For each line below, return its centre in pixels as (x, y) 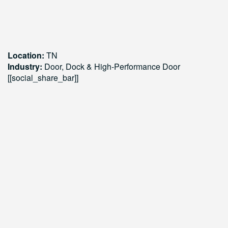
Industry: (25, 66)
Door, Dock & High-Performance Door (111, 66)
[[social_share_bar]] (43, 78)
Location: (26, 55)
